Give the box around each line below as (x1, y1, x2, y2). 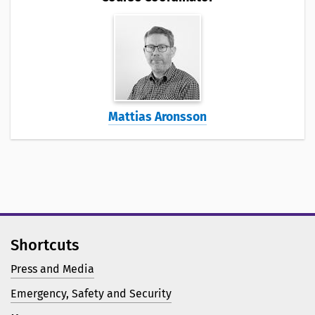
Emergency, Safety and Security (11, 287, 172, 301)
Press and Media (11, 262, 94, 276)
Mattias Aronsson (108, 110, 207, 125)
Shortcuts (11, 236, 79, 255)
